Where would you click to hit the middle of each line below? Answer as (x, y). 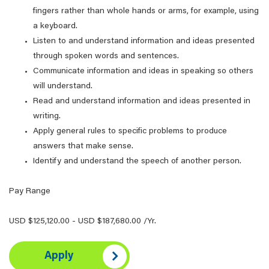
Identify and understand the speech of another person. (137, 162)
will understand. (63, 86)
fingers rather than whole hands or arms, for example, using (146, 11)
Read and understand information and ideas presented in (142, 101)
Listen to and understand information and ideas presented (144, 41)
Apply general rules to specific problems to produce (130, 131)
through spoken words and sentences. (106, 56)
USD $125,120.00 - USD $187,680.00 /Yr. (83, 222)
